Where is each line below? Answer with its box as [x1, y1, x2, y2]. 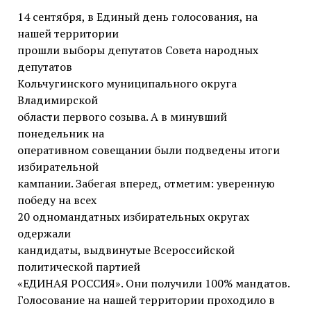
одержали [17, 226, 71, 242]
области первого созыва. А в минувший [17, 109, 227, 125]
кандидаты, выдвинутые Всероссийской [17, 242, 235, 258]
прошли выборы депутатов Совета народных [17, 42, 258, 58]
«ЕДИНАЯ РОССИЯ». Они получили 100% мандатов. [17, 276, 290, 292]
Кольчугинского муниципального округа [17, 76, 237, 92]
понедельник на [17, 126, 104, 142]
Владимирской [17, 92, 98, 108]
